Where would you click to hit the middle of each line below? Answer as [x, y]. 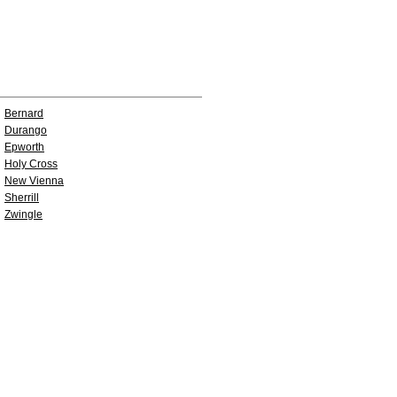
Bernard [24, 113]
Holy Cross [31, 164]
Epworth [24, 147]
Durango [26, 130]
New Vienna [34, 181]
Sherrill [22, 198]
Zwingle [23, 214]
